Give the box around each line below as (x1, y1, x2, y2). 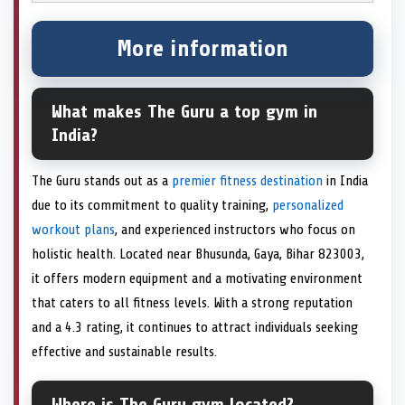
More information (116, 36, 289, 62)
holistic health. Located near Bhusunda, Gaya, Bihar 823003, (32, 246, 364, 263)
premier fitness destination (172, 173, 323, 190)
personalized (272, 197, 344, 214)
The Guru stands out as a (32, 173, 172, 190)
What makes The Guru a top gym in (52, 101, 317, 123)
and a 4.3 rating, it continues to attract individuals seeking (32, 319, 358, 336)
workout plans (32, 221, 115, 239)
